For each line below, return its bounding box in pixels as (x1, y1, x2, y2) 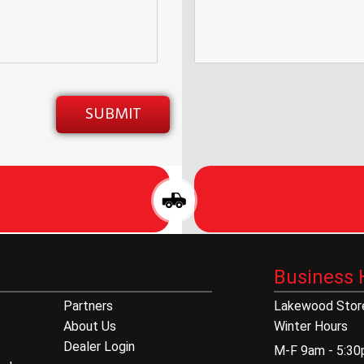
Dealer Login (63, 339, 135, 355)
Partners (63, 298, 113, 314)
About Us (63, 318, 116, 335)
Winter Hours (273, 318, 348, 335)
